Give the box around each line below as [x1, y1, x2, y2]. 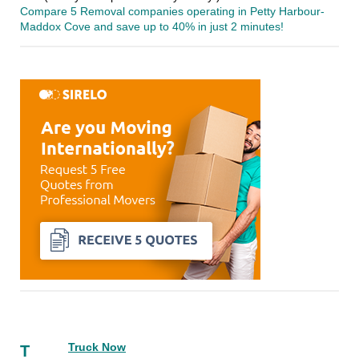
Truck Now [68, 341, 126, 354]
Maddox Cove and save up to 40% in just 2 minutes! [20, 21, 284, 34]
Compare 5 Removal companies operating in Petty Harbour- [20, 6, 325, 18]
